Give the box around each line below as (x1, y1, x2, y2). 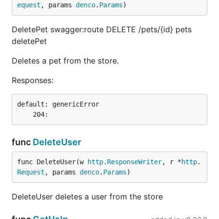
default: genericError (17, 100, 99, 108)
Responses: (12, 75, 53, 85)
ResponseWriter (107, 158, 162, 166)
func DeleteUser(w (17, 158, 88, 166)
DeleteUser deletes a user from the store (12, 192, 163, 201)
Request (17, 168, 44, 176)
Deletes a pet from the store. (12, 56, 119, 66)
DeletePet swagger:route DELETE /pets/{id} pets (12, 24, 192, 34)
